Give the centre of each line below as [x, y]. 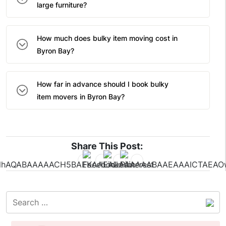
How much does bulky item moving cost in [107, 38]
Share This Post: [107, 146]
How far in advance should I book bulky [103, 84]
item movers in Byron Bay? [81, 97]
